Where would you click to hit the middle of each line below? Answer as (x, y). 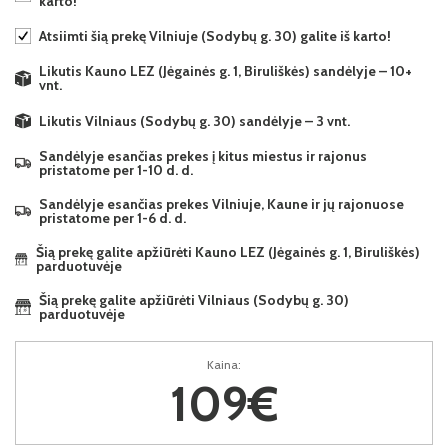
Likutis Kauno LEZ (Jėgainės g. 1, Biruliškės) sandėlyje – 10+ (225, 71)
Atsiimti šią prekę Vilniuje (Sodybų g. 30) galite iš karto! (215, 36)
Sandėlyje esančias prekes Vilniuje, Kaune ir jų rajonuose (221, 204)
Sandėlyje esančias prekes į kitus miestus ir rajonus (203, 156)
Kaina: (224, 365)
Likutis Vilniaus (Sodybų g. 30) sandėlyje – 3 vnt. (194, 120)
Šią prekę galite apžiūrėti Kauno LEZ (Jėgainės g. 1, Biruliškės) (228, 252)
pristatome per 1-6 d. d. (112, 218)
